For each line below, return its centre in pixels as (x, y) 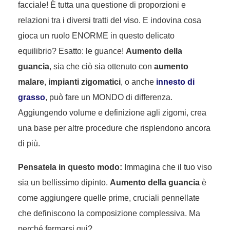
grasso (32, 98)
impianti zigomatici (84, 82)
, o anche (138, 82)
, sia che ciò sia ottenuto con (102, 67)
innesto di (175, 82)
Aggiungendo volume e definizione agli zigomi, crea (112, 113)
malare (31, 82)
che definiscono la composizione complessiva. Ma (109, 214)
